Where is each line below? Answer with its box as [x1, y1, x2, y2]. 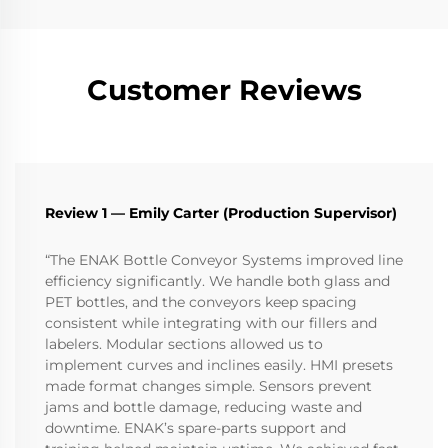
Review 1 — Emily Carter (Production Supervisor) [45, 204, 397, 223]
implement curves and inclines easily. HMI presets [45, 356, 393, 375]
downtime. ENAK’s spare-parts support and [45, 419, 346, 438]
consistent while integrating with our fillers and [45, 314, 377, 333]
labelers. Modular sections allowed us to [45, 335, 323, 354]
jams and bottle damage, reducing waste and [45, 398, 362, 417]
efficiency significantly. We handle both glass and [45, 272, 390, 291]
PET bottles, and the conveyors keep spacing [45, 293, 357, 312]
